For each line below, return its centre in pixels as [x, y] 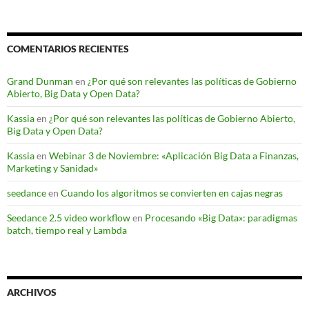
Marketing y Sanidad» [52, 168]
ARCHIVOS [32, 292]
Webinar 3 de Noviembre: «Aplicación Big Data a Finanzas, [174, 156]
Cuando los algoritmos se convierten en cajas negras [172, 193]
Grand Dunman [40, 81]
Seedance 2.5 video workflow [69, 218]
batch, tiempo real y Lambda [67, 230]
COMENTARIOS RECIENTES [68, 49]
